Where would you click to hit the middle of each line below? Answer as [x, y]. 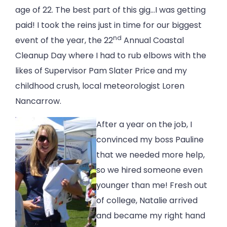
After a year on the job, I [144, 125]
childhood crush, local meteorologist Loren [100, 86]
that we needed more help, [150, 155]
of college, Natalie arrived [147, 201]
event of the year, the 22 [64, 41]
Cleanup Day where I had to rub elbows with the [111, 56]
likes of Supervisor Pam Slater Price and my [101, 71]
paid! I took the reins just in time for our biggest [108, 25]
